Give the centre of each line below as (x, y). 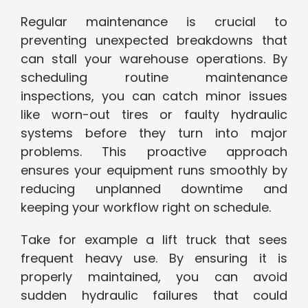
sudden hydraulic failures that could (154, 296)
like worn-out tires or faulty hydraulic (154, 115)
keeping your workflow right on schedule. (146, 208)
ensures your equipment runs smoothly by (154, 170)
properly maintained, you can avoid (154, 277)
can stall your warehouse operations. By (154, 59)
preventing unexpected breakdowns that (154, 41)
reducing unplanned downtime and (154, 189)
